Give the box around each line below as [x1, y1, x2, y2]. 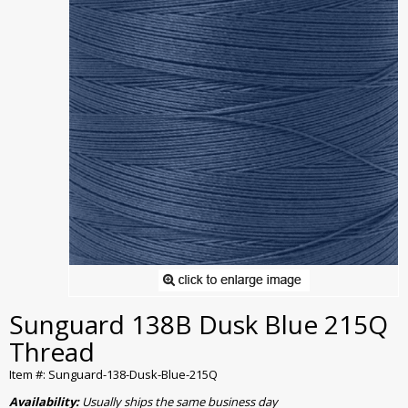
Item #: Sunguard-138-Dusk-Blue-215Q [9, 366, 218, 383]
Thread [9, 334, 95, 370]
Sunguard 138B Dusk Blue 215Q [9, 307, 388, 342]
